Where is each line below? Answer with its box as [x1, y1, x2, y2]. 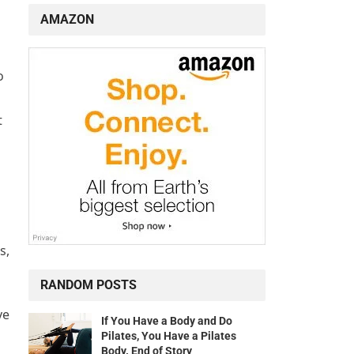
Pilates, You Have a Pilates [101, 330, 236, 343]
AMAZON [40, 12, 94, 28]
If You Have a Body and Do [101, 314, 232, 328]
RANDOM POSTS [40, 277, 137, 293]
